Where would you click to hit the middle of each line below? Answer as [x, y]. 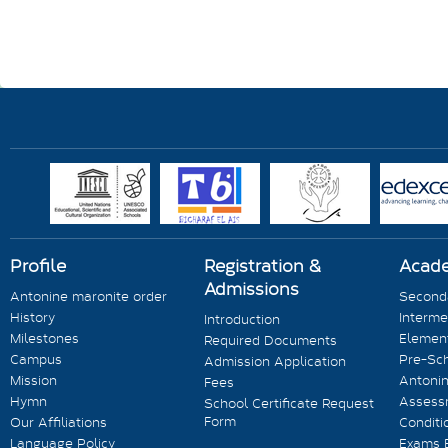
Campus [36, 359]
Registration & [263, 265]
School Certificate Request [289, 403]
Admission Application [275, 361]
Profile [38, 265]
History [32, 317]
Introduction [242, 319]
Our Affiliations [58, 422]
